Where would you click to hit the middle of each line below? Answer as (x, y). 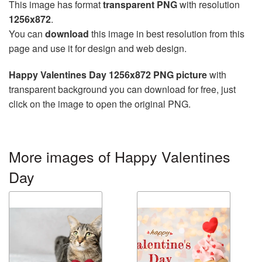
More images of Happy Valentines (120, 156)
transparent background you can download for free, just (122, 89)
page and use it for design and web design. (98, 49)
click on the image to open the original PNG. (100, 104)
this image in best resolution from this (167, 34)
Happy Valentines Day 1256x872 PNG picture (108, 75)
